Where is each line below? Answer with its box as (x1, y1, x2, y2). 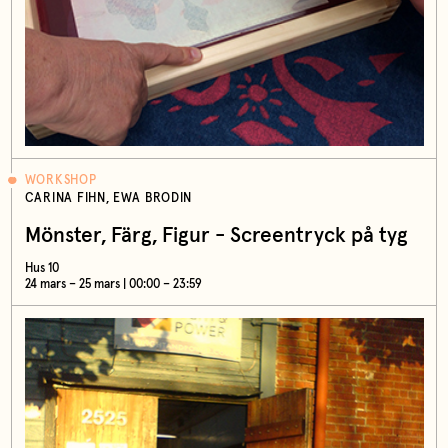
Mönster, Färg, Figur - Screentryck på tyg (24, 224, 408, 246)
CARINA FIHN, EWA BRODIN (24, 191, 193, 205)
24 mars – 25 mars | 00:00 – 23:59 (24, 277, 202, 291)
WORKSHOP (24, 173, 97, 187)
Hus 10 (24, 261, 59, 275)
